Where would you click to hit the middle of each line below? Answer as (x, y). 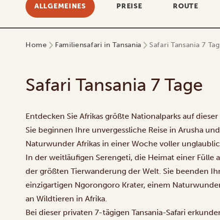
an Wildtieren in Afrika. (66, 199)
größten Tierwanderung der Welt (99, 171)
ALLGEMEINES (60, 6)
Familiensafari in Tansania (98, 45)
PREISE (129, 6)
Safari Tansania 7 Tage (114, 85)
